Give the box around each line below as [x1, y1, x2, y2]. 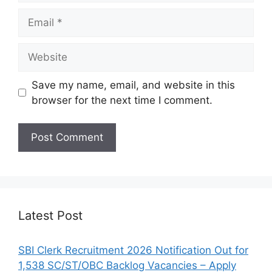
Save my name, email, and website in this [31, 78, 235, 91]
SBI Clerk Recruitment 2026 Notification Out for [18, 244, 248, 256]
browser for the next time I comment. [31, 93, 212, 106]
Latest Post [18, 208, 83, 223]
